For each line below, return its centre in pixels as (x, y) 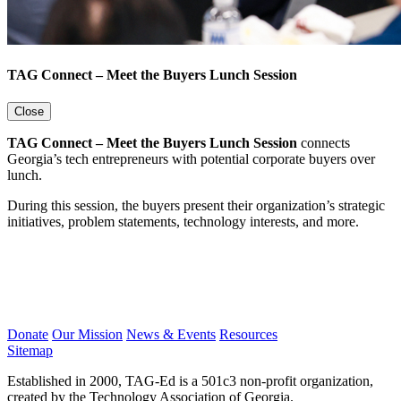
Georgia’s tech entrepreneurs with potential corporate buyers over (191, 159)
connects (325, 143)
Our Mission (87, 335)
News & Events (171, 335)
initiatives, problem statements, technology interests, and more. (183, 222)
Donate (28, 335)
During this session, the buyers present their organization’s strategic (196, 206)
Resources (248, 335)
